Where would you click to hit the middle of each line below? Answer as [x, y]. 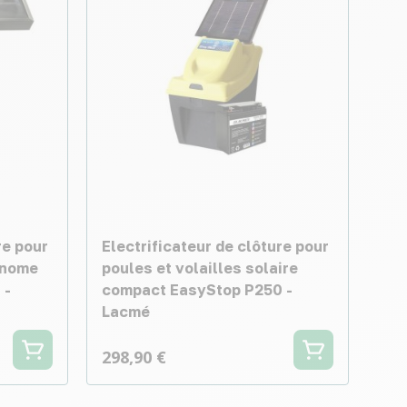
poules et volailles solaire [200, 268]
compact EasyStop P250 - [197, 289]
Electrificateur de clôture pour [215, 246]
